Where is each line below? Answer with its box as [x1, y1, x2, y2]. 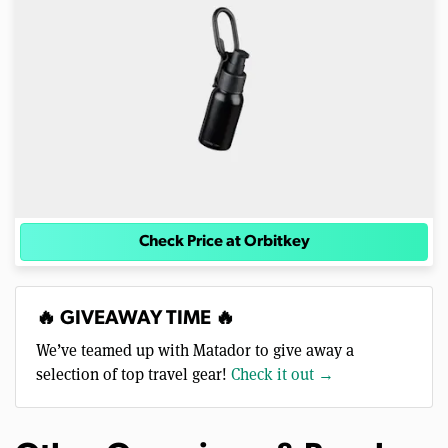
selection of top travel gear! [36, 364, 231, 386]
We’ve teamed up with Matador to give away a [36, 340, 354, 362]
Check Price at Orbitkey [138, 234, 310, 251]
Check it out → [231, 364, 334, 386]
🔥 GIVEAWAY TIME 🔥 [36, 309, 235, 330]
